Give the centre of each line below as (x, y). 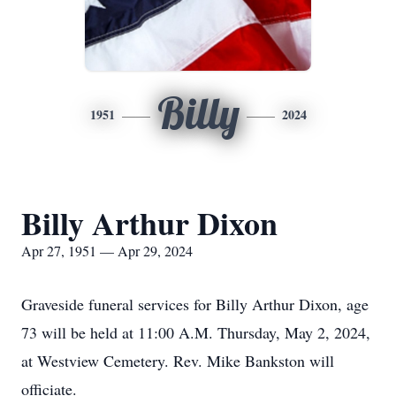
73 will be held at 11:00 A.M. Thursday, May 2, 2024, (196, 332)
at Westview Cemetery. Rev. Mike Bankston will (178, 361)
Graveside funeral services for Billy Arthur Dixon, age (195, 304)
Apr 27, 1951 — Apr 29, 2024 (107, 251)
